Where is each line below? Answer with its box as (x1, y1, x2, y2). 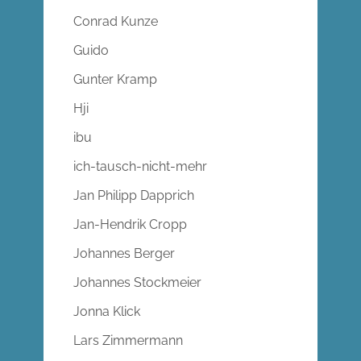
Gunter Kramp (73, 72, 157, 88)
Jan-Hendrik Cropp (73, 217, 187, 233)
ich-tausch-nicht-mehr (73, 159, 207, 175)
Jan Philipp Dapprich (73, 188, 194, 204)
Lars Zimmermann (73, 333, 183, 349)
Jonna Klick (73, 304, 140, 320)
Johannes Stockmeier (73, 275, 201, 291)
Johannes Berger (73, 246, 175, 262)
